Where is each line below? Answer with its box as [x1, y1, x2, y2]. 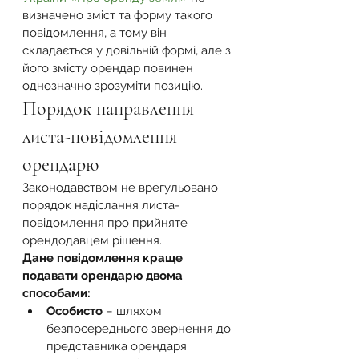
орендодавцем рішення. [22, 233, 168, 248]
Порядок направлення [22, 97, 199, 120]
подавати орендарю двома [22, 268, 186, 283]
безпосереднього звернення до [46, 321, 234, 336]
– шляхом [103, 304, 165, 318]
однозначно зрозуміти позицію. [22, 79, 203, 93]
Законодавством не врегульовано [22, 180, 221, 195]
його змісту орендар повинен [22, 61, 196, 75]
